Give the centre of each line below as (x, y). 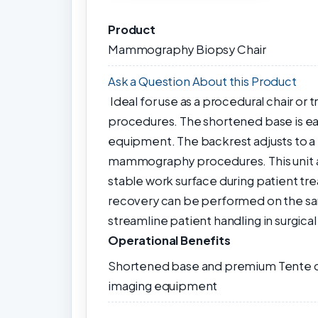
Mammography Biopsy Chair (187, 50)
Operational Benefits (169, 241)
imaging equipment (163, 286)
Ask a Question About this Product (202, 82)
